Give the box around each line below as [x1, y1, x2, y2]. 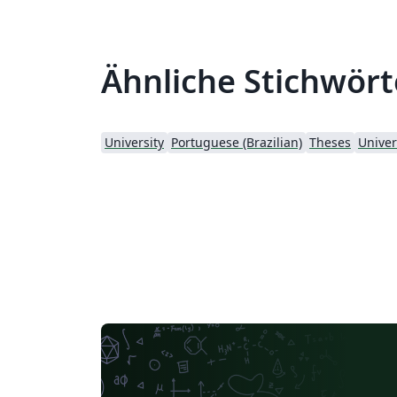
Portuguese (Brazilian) [171, 134, 302, 151]
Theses [309, 134, 351, 151]
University [105, 134, 164, 151]
